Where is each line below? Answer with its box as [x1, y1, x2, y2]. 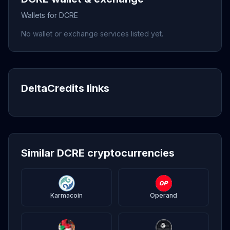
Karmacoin [50, 191, 83, 199]
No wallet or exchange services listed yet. [21, 29, 163, 38]
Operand [150, 191, 177, 199]
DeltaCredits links [21, 82, 109, 94]
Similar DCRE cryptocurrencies [21, 147, 175, 159]
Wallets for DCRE [21, 11, 78, 20]
